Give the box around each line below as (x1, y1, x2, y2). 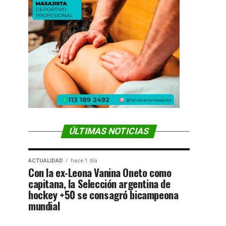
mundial (28, 198, 60, 213)
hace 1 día (71, 157, 97, 164)
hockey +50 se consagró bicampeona (28, 187, 179, 202)
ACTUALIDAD (28, 157, 63, 164)
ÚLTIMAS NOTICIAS (68, 126, 150, 136)
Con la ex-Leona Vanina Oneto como (28, 164, 172, 180)
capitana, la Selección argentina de (28, 176, 171, 191)
